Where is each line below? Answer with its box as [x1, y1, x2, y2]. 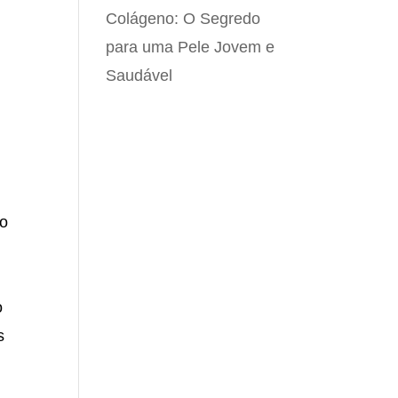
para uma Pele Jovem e [106, 38, 275, 56]
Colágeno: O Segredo [106, 10, 261, 28]
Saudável [106, 67, 173, 84]
